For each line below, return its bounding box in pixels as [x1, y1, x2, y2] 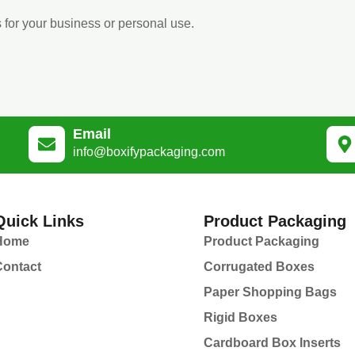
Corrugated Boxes [204, 259, 315, 273]
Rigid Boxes [204, 310, 278, 324]
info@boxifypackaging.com [73, 144, 225, 158]
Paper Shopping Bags [204, 284, 338, 299]
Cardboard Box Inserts [204, 335, 342, 349]
